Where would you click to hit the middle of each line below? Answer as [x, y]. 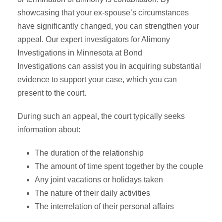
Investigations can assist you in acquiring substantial [109, 66]
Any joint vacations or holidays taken [99, 179]
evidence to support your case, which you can [97, 79]
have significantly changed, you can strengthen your [108, 26]
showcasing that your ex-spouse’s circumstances [103, 12]
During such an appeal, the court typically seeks [101, 116]
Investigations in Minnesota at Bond [80, 53]
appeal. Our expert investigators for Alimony [94, 39]
